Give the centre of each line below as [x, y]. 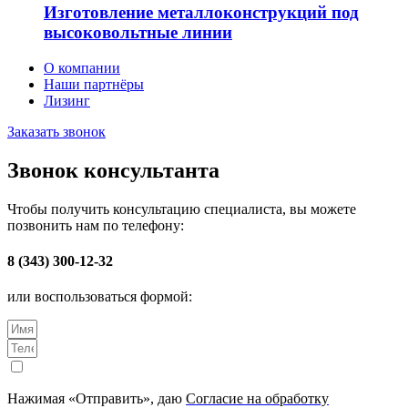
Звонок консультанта [113, 170]
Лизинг [67, 100]
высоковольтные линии [138, 33]
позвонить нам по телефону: [96, 225]
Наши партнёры [94, 84]
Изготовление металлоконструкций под [201, 13]
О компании [82, 67]
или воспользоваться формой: [100, 297]
